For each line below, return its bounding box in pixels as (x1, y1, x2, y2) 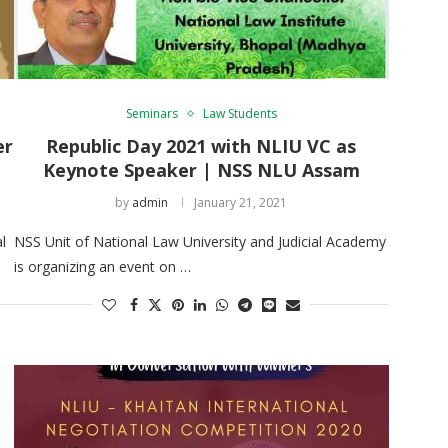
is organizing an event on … (13, 256, 191, 276)
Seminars (125, 104, 178, 122)
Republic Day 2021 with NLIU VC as (46, 133, 357, 158)
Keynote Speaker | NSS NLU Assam (42, 157, 360, 182)
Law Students (202, 104, 277, 122)
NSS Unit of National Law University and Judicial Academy (13, 231, 386, 251)
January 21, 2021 (194, 193, 288, 211)
